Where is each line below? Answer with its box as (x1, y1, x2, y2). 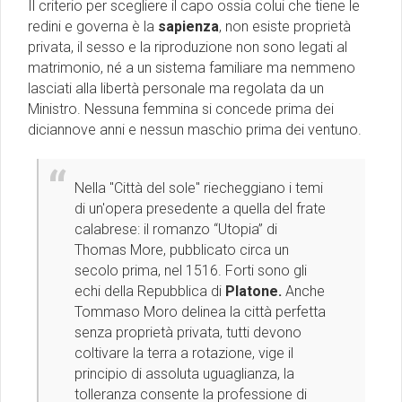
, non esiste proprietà (219, 18, 351, 36)
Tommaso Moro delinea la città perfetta (74, 303, 326, 321)
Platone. (225, 283, 282, 301)
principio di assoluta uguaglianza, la (74, 365, 294, 383)
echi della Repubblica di (74, 283, 225, 301)
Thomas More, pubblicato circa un (74, 241, 289, 259)
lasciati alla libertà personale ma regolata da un (28, 80, 324, 98)
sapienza (158, 18, 219, 36)
